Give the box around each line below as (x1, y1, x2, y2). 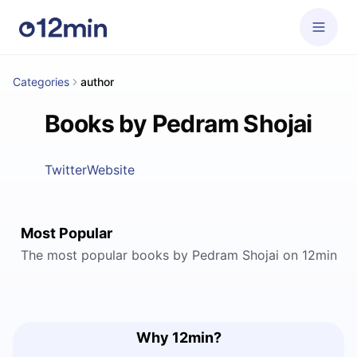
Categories (13, 75, 69, 88)
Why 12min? (135, 329, 222, 346)
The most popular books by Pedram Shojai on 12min (20, 247, 337, 263)
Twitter (45, 162, 88, 178)
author (80, 75, 114, 88)
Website (87, 162, 135, 178)
